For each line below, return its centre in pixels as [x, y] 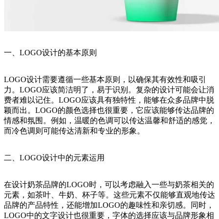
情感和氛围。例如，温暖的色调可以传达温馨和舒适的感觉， [109, 121]
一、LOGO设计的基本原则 [50, 53]
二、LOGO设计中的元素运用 [54, 158]
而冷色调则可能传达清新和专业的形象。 [74, 131]
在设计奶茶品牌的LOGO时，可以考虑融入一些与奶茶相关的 [109, 185]
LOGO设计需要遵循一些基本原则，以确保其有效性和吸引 [105, 80]
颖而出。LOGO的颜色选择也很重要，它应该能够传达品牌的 [109, 110]
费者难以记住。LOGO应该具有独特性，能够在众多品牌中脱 [109, 100]
